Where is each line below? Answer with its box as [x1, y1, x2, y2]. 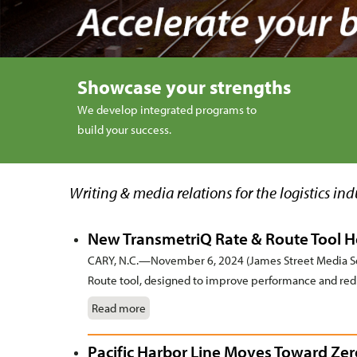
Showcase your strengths [77, 75, 291, 100]
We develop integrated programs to [77, 102, 257, 118]
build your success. [77, 122, 171, 138]
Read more [92, 300, 147, 316]
